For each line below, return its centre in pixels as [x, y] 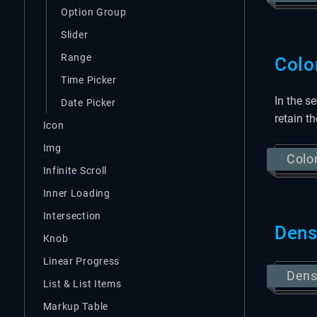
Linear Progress [81, 261]
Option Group [94, 12]
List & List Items [82, 283]
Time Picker [89, 80]
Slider [75, 34]
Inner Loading [76, 193]
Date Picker [88, 102]
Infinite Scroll [75, 170]
